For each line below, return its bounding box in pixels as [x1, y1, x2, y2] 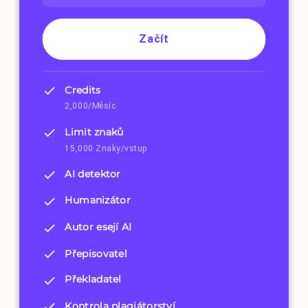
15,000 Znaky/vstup [65, 142, 148, 153]
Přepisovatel [65, 246, 128, 260]
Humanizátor [65, 194, 131, 207]
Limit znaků [65, 125, 124, 138]
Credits [65, 83, 101, 96]
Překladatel [65, 273, 122, 286]
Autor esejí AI [65, 220, 132, 233]
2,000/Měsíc [65, 100, 116, 111]
